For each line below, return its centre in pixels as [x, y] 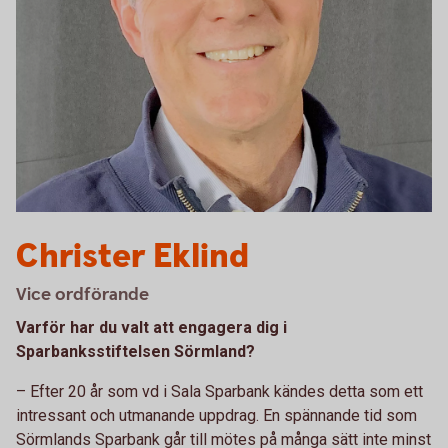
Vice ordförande [82, 294]
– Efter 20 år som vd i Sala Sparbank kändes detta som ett [219, 391]
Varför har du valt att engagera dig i [151, 327]
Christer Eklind [132, 257]
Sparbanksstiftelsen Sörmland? [135, 351]
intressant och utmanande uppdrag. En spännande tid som [216, 415]
